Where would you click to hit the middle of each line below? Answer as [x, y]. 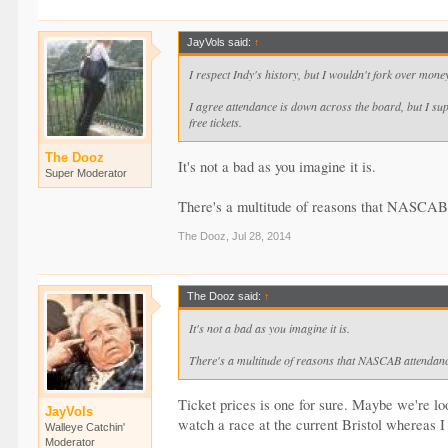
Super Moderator [86, 173]
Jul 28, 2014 [262, 235]
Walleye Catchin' [85, 426]
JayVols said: [221, 42]
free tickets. [216, 122]
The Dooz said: [226, 295]
